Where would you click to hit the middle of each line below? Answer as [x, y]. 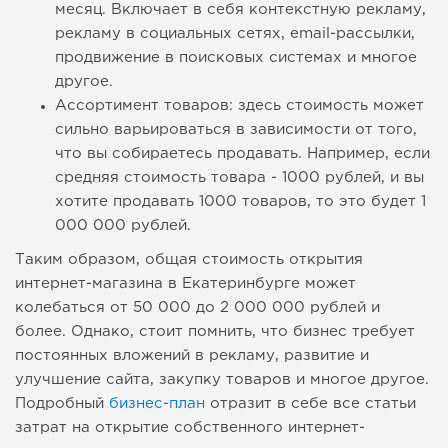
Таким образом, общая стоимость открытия [189, 260]
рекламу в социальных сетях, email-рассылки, [235, 34]
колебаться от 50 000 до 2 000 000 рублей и [197, 308]
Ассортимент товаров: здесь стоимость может [239, 106]
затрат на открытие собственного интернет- [190, 428]
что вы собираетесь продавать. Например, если [242, 154]
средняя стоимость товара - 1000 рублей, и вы [239, 178]
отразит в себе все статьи [310, 404]
